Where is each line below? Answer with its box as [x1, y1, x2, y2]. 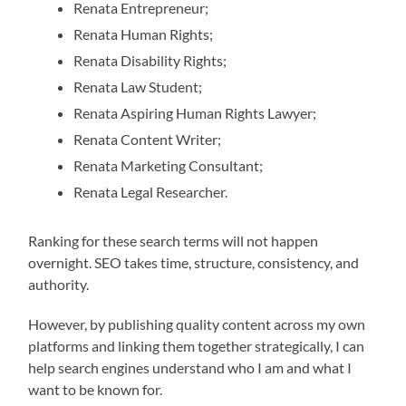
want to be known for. [28, 380, 163, 398]
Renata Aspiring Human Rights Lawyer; [73, 103, 317, 121]
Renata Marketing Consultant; [73, 156, 264, 174]
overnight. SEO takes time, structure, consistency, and [28, 253, 360, 271]
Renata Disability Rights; [73, 51, 227, 69]
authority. [28, 275, 90, 293]
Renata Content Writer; [73, 130, 222, 148]
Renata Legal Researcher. [73, 182, 228, 200]
